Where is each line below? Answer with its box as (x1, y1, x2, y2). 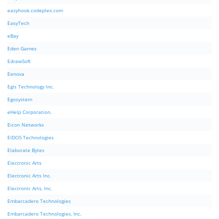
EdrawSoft (7, 58, 31, 65)
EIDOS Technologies (7, 134, 54, 141)
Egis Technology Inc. (7, 83, 54, 90)
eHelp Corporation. (7, 109, 52, 116)
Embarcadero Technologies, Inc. (7, 210, 82, 218)
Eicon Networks (7, 121, 44, 129)
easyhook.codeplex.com (7, 7, 63, 14)
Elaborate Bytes (7, 147, 44, 154)
